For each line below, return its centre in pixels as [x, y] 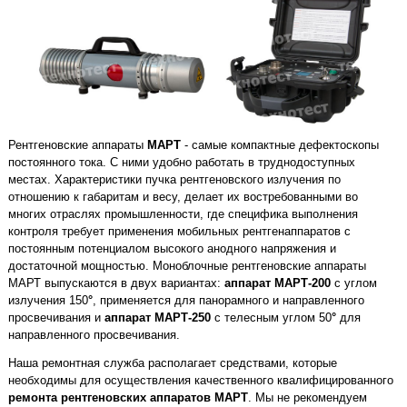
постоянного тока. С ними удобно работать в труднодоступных [182, 163]
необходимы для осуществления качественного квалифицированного [201, 381]
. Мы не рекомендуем [308, 398]
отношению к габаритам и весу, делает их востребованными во [184, 197]
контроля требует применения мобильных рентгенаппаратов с [180, 232]
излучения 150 [49, 301]
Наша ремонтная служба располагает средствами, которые [173, 363]
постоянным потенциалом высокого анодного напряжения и [173, 249]
